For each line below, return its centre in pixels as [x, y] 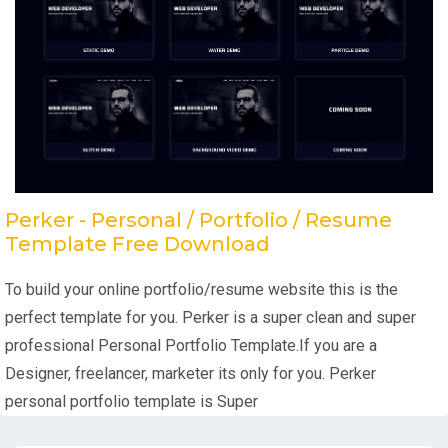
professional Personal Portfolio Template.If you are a [191, 345]
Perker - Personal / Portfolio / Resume [198, 219]
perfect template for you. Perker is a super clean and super [210, 317]
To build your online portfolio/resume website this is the [201, 289]
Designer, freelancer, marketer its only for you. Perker [190, 373]
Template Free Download [137, 243]
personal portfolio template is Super [131, 401]
